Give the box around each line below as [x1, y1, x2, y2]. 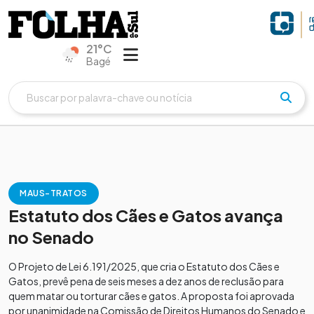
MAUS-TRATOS [20, 187, 88, 198]
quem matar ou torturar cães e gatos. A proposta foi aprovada [8, 289, 294, 302]
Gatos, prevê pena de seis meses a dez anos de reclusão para [8, 274, 284, 287]
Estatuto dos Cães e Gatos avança [8, 204, 283, 226]
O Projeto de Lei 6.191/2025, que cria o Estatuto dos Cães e [8, 259, 280, 273]
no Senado [8, 226, 94, 247]
